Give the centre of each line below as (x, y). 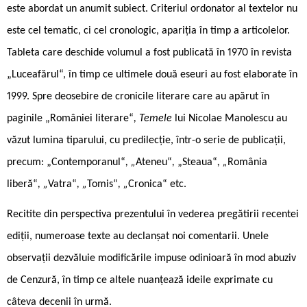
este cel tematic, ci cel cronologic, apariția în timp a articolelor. (148, 30)
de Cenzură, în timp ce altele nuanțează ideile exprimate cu (140, 280)
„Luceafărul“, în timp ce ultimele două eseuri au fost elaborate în (152, 74)
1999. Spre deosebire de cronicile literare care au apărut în (138, 96)
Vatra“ (62, 184)
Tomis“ (102, 184)
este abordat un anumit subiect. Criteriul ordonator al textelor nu (152, 9)
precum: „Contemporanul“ (66, 162)
